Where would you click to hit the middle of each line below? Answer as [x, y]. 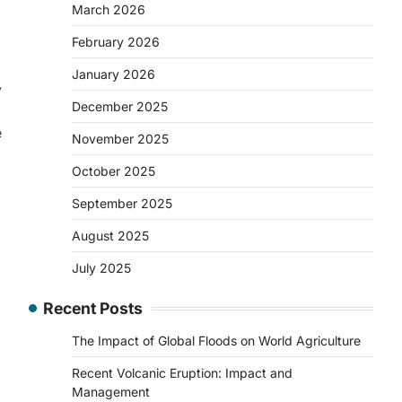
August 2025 [110, 236]
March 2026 [109, 9]
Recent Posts [93, 308]
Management [111, 392]
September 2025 [122, 203]
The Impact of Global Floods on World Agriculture [216, 341]
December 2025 [120, 106]
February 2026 [116, 42]
